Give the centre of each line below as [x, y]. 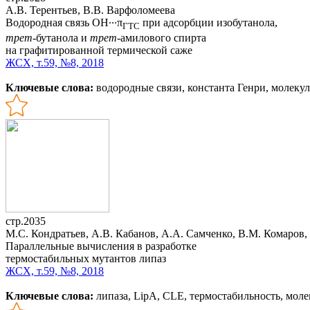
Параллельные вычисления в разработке [101, 246]
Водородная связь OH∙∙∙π [64, 22]
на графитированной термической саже [99, 51]
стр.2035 [26, 221]
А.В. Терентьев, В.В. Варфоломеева [90, 10]
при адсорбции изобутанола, [209, 22]
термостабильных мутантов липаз [86, 259]
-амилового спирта [162, 38]
